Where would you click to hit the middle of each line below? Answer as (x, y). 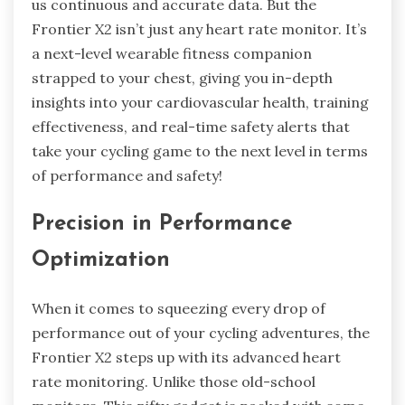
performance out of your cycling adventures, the (201, 332)
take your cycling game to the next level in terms (200, 151)
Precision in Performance (162, 224)
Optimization (101, 260)
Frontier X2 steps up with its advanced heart (186, 357)
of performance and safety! (127, 175)
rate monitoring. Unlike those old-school (174, 381)
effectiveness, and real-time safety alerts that (191, 126)
